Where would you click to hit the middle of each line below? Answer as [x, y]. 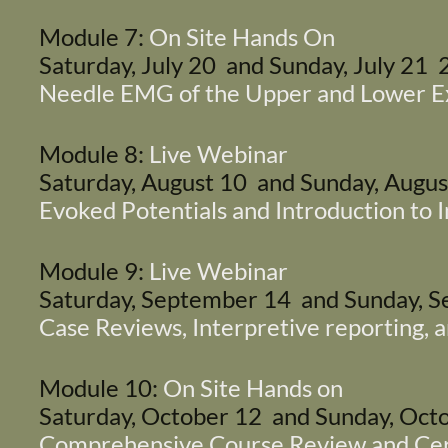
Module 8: [91, 153]
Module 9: [91, 270]
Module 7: [91, 36]
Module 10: [98, 387]
